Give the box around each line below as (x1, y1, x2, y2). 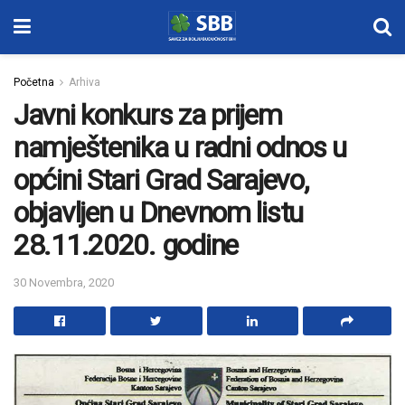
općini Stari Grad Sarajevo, (14, 163, 308, 197)
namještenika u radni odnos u (14, 130, 347, 165)
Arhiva (69, 76, 100, 89)
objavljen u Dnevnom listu (14, 195, 303, 230)
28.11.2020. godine (14, 228, 238, 262)
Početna (14, 76, 54, 89)
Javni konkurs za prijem (14, 98, 282, 132)
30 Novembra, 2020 (14, 275, 114, 289)
